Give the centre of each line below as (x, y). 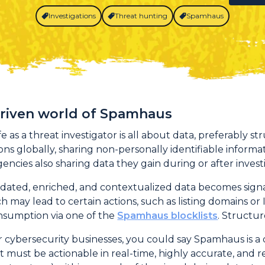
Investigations (72, 16)
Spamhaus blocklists (168, 216)
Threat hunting (141, 16)
